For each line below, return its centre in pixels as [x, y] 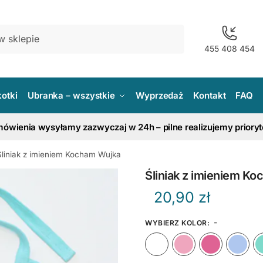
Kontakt [210, 95]
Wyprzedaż [160, 95]
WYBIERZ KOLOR [176, 223]
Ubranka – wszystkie [71, 95]
